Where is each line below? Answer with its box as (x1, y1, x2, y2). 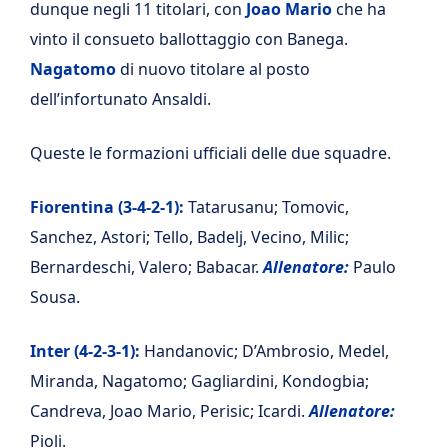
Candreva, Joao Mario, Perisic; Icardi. (30, 400, 309, 422)
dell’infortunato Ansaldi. (30, 88, 211, 110)
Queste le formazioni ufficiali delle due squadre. (30, 142, 391, 164)
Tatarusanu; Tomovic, (184, 196, 349, 218)
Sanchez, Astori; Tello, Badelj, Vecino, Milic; (30, 226, 349, 248)
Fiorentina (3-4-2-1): (30, 196, 184, 218)
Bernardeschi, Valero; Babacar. (30, 256, 263, 278)
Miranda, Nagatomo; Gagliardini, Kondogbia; (30, 370, 369, 392)
